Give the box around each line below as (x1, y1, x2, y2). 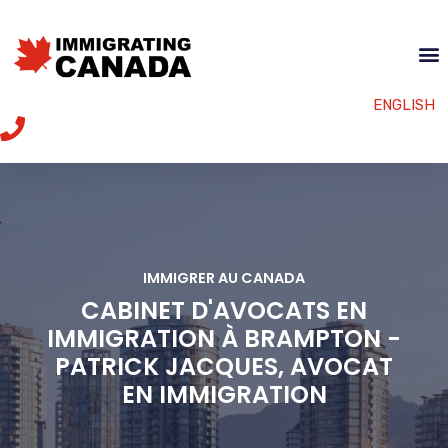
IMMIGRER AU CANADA (143, 267, 305, 288)
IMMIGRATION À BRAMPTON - (47, 321, 401, 355)
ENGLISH (372, 95, 435, 114)
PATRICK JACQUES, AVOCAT (55, 349, 393, 383)
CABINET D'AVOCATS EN (81, 293, 367, 327)
